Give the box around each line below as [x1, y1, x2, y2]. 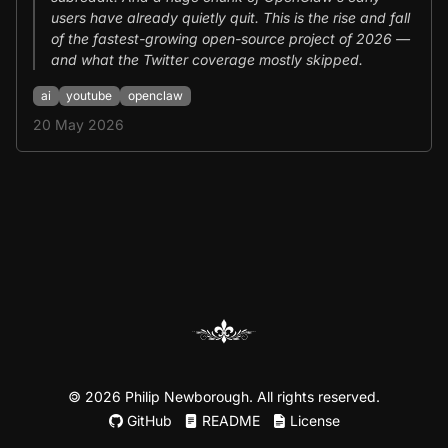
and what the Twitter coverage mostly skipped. [51, 50, 363, 68]
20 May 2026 [33, 116, 124, 134]
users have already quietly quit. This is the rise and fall [51, 8, 410, 26]
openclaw [127, 88, 183, 104]
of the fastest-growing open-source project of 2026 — [51, 29, 410, 47]
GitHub [122, 412, 172, 429]
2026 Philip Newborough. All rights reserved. [81, 388, 380, 405]
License [285, 412, 340, 429]
